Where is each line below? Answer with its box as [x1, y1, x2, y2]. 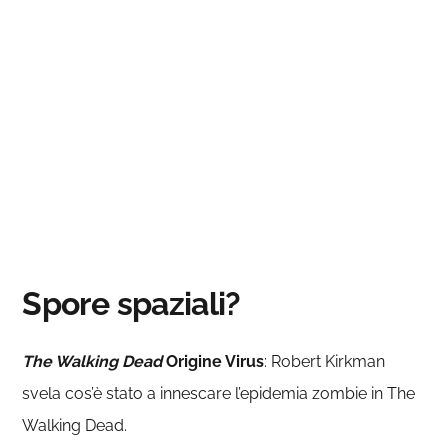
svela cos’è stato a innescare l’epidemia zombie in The [22, 384, 416, 403]
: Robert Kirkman [264, 352, 386, 371]
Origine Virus [162, 352, 265, 371]
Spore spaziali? [22, 285, 241, 322]
